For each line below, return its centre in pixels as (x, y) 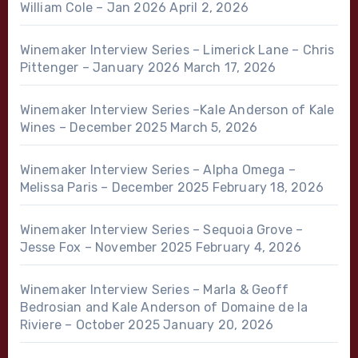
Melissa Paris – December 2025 (114, 188)
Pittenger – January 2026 (100, 68)
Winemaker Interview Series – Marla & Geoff (154, 290)
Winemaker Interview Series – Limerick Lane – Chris (177, 50)
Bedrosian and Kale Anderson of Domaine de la (164, 308)
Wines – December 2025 (93, 128)
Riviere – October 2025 (89, 325)
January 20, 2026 (219, 325)
